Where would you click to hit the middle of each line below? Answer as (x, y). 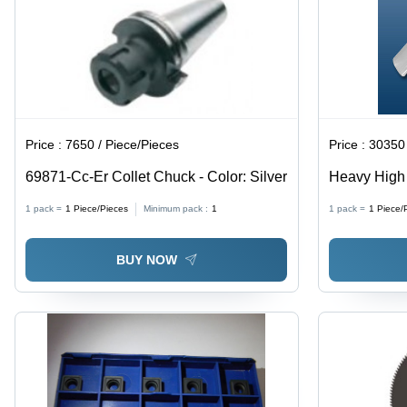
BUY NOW (146, 259)
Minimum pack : (176, 209)
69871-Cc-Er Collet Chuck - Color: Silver (157, 177)
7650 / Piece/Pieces (123, 145)
